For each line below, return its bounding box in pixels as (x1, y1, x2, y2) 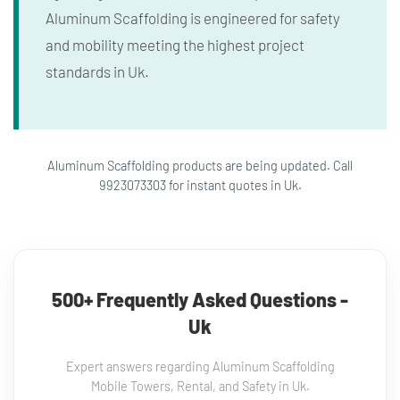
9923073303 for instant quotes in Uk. (98, 178, 302, 193)
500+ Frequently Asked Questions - (52, 287, 348, 311)
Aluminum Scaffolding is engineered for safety (46, 9, 340, 27)
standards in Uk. (46, 62, 149, 80)
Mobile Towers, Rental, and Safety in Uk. (90, 379, 310, 394)
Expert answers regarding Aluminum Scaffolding (65, 359, 335, 374)
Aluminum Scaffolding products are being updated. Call (47, 158, 353, 173)
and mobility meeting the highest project (46, 36, 304, 54)
